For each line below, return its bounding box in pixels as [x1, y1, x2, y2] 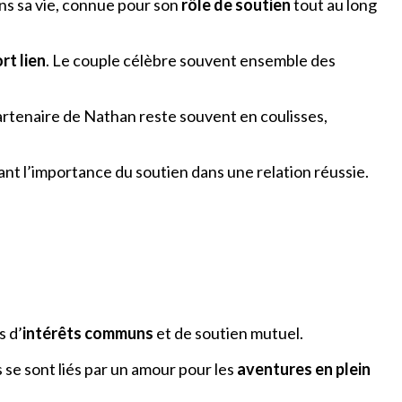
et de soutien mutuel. [153, 323, 303, 344]
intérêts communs [22, 323, 153, 344]
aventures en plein [237, 359, 371, 380]
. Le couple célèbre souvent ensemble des [46, 50, 336, 71]
